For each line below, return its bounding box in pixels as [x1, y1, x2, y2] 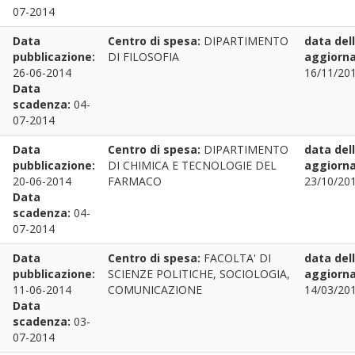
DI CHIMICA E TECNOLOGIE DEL [108, 158, 277, 173]
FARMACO [108, 174, 162, 189]
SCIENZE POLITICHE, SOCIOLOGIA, [108, 266, 290, 281]
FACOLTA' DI [204, 250, 271, 265]
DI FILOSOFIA [108, 49, 179, 64]
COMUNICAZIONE [108, 282, 202, 297]
